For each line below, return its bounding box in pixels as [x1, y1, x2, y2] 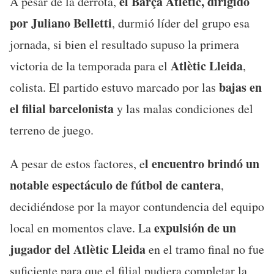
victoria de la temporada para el [10, 57, 171, 74]
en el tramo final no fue [146, 241, 264, 257]
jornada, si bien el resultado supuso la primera [10, 36, 239, 53]
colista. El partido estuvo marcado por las [10, 79, 216, 95]
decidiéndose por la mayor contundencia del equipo [10, 198, 264, 215]
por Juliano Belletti [10, 14, 112, 32]
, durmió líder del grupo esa [112, 15, 250, 31]
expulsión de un [154, 219, 236, 237]
